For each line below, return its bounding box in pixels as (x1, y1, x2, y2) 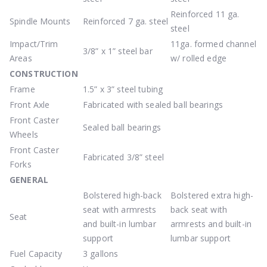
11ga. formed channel (170, 38, 256, 49)
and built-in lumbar (83, 218, 156, 229)
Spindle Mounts (10, 15, 70, 27)
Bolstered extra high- (170, 189, 253, 201)
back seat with (170, 203, 227, 215)
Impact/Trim (10, 38, 58, 49)
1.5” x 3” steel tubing (83, 83, 163, 95)
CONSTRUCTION (10, 67, 78, 79)
